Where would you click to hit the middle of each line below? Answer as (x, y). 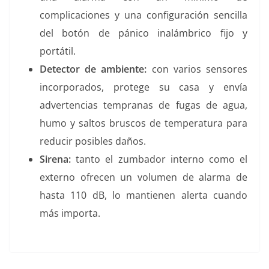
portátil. (58, 51)
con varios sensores (197, 69)
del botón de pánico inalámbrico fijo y (144, 33)
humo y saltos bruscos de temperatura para (144, 123)
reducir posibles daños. (93, 141)
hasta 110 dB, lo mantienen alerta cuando (144, 195)
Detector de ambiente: (93, 69)
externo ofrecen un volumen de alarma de (144, 177)
